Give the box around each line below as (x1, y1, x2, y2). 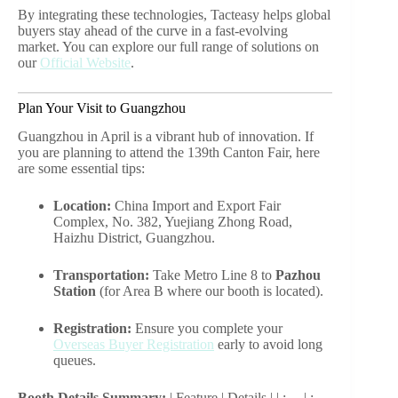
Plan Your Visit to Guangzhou (18, 99, 186, 115)
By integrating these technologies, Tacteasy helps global (18, 6, 330, 22)
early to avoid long (214, 337, 322, 353)
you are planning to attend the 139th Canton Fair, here (18, 145, 320, 161)
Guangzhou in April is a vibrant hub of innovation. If (18, 129, 314, 145)
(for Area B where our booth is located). (96, 283, 323, 299)
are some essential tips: (18, 161, 145, 177)
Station (53, 283, 96, 299)
